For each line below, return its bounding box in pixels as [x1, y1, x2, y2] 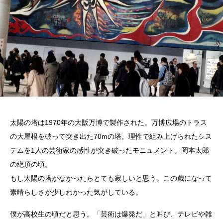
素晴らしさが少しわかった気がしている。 [10, 188, 142, 197]
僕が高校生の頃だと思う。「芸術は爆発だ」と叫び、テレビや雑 [10, 210, 212, 219]
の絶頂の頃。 [10, 160, 52, 169]
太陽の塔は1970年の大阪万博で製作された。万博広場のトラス [10, 118, 207, 127]
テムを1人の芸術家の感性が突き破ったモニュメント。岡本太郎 [10, 146, 209, 155]
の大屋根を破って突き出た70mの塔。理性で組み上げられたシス [10, 132, 212, 141]
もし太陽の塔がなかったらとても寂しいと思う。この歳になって [10, 174, 212, 183]
